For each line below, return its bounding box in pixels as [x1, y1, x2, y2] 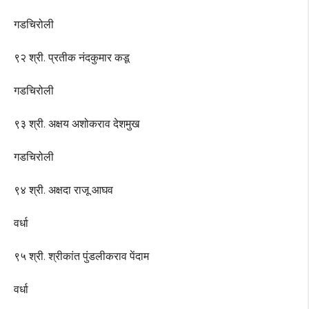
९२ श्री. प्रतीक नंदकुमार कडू [14, 51, 130, 65]
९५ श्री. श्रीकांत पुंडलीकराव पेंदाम [14, 250, 149, 263]
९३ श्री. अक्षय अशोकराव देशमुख [14, 117, 139, 131]
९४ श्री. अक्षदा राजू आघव [14, 183, 113, 197]
